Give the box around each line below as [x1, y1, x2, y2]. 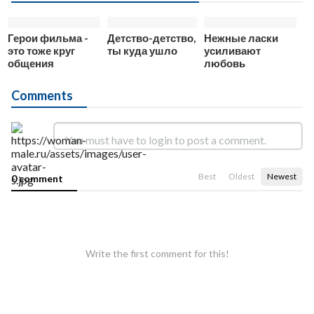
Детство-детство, [107, 31, 196, 44]
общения [8, 56, 54, 69]
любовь [203, 56, 245, 69]
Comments [11, 87, 73, 103]
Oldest [228, 170, 254, 182]
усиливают [203, 43, 261, 57]
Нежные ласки [203, 31, 278, 44]
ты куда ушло [107, 43, 178, 57]
